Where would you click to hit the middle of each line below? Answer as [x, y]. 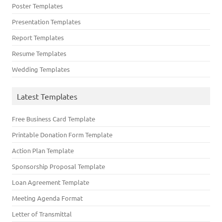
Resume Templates [39, 53]
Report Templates [38, 37]
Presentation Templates [46, 22]
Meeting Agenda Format [47, 198]
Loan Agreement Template [51, 182]
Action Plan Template [43, 150]
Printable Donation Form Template [62, 135]
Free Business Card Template [54, 119]
